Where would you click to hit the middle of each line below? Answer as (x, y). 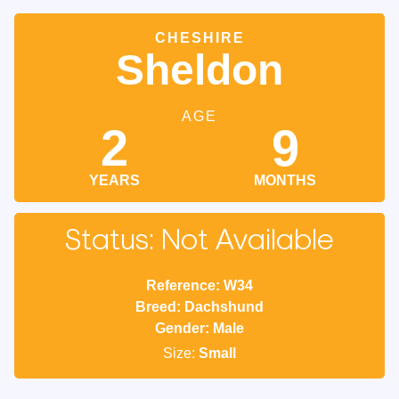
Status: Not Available (199, 241)
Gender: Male (199, 328)
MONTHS (285, 180)
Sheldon (199, 70)
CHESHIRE (199, 38)
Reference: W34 (199, 285)
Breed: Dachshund (199, 307)
